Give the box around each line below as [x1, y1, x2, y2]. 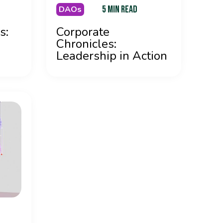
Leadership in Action [56, 47, 167, 64]
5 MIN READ [102, 3, 137, 15]
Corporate [56, 23, 110, 40]
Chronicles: [56, 35, 116, 52]
